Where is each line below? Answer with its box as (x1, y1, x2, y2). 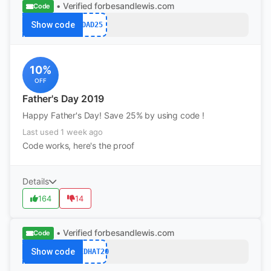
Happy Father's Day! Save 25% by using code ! (22, 110, 204, 120)
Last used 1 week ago (22, 127, 103, 137)
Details (22, 176, 49, 186)
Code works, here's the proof (22, 140, 134, 151)
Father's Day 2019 (22, 93, 105, 105)
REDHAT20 (75, 247, 109, 256)
